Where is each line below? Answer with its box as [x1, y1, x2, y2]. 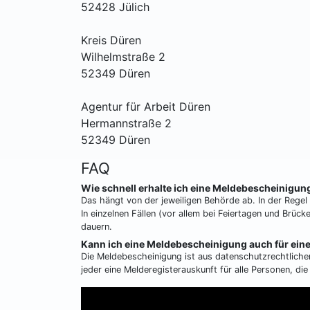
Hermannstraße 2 [81, 116, 172, 130]
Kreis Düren [81, 33, 141, 47]
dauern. [81, 221, 112, 232]
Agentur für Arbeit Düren [81, 99, 210, 113]
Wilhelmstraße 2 [81, 49, 165, 64]
